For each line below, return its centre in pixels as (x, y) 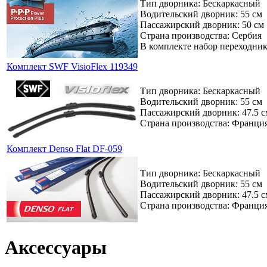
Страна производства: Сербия (201, 35)
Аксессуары (56, 248)
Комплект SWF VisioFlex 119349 (72, 66)
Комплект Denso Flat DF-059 (64, 148)
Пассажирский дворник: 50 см (202, 24)
